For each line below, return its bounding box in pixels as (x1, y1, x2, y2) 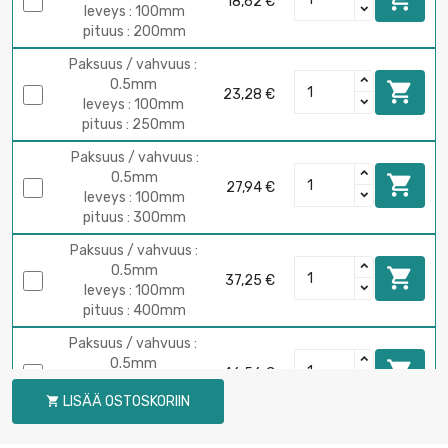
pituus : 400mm (82, 301, 186, 319)
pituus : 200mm (83, 22, 186, 40)
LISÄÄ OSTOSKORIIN (62, 392, 190, 410)
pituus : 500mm (81, 394, 185, 412)
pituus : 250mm (81, 115, 185, 133)
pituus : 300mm (83, 208, 186, 226)
